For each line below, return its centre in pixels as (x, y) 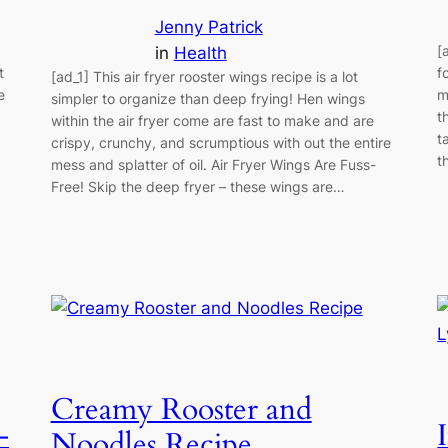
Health (200, 52)
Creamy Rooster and (181, 410)
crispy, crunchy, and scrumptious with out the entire (220, 142)
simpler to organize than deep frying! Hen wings (207, 98)
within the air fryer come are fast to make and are (212, 120)
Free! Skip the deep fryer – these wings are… (197, 186)
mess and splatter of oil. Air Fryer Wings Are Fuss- (213, 164)
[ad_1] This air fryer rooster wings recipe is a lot (204, 76)
